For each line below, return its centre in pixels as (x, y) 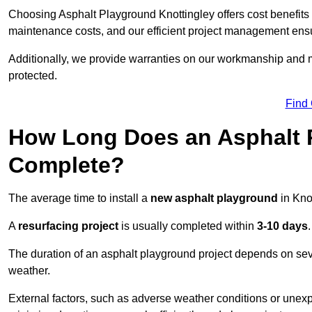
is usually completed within (188, 226)
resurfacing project (68, 226)
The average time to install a (79, 198)
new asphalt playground (214, 198)
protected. (33, 76)
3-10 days (282, 226)
